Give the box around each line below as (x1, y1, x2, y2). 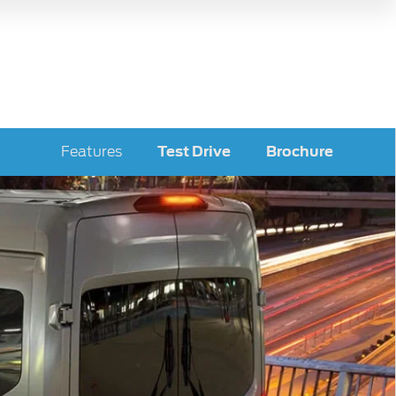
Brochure (266, 143, 333, 160)
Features (61, 143, 122, 160)
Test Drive (157, 143, 231, 160)
